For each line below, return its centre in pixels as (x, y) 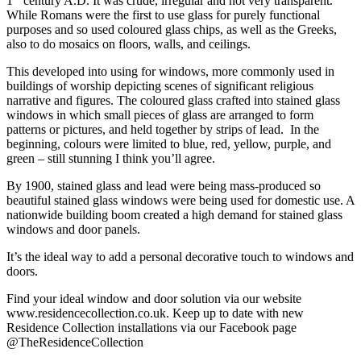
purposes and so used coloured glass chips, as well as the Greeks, (172, 30)
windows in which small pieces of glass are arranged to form (160, 115)
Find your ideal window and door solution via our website (154, 299)
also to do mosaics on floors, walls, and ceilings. (130, 44)
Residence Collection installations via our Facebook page (151, 328)
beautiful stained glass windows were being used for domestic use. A (180, 201)
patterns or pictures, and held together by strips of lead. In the (163, 130)
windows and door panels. (73, 230)
